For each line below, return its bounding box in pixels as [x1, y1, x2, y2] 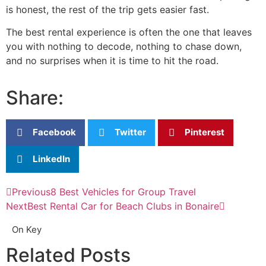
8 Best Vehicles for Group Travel [50, 185, 196, 198]
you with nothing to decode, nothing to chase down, [6, 40, 242, 53]
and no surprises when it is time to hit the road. [6, 55, 218, 67]
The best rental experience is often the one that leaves [6, 26, 252, 39]
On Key [12, 223, 42, 235]
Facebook [33, 126, 76, 138]
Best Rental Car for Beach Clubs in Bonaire [27, 199, 219, 212]
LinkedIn [33, 153, 70, 165]
